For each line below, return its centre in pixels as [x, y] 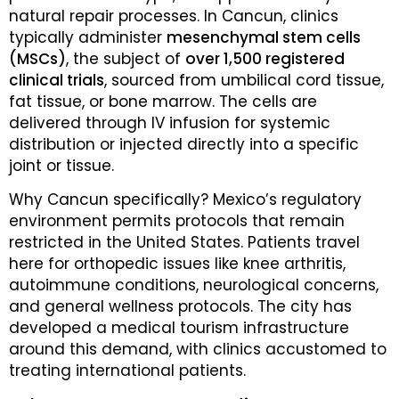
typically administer [88, 37]
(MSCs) [37, 58]
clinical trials [57, 80]
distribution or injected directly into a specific [184, 144]
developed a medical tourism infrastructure [179, 328]
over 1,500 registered [265, 58]
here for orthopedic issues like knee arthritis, [177, 264]
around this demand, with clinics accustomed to [198, 350]
